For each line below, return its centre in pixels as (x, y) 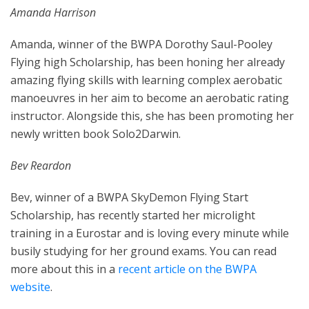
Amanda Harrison (53, 13)
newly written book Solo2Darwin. (96, 134)
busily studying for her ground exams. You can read (143, 251)
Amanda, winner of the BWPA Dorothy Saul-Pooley (141, 44)
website (30, 287)
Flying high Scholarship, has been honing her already (148, 62)
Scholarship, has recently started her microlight (133, 216)
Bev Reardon (41, 166)
